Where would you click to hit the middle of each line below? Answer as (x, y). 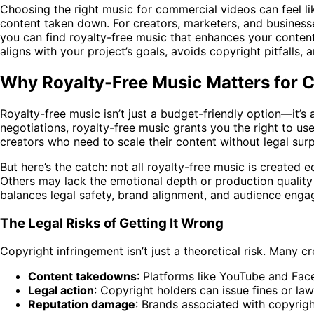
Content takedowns (82, 277)
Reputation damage (82, 305)
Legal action (61, 291)
